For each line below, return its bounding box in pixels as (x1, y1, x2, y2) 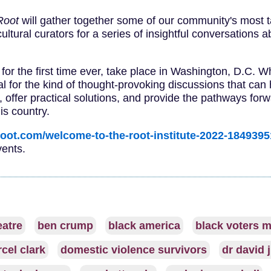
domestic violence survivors (60, 244, 207, 256)
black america (108, 220, 180, 232)
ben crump (37, 220, 93, 232)
